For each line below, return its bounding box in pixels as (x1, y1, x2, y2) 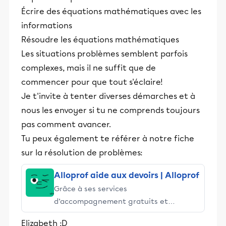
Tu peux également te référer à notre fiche (21, 133, 194, 143)
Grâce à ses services (54, 184, 127, 193)
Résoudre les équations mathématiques (21, 34, 179, 44)
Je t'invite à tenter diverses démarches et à (21, 91, 195, 101)
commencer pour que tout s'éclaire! (21, 77, 163, 87)
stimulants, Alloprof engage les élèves (54, 209, 192, 218)
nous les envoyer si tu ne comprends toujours (21, 105, 200, 115)
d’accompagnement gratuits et (54, 196, 168, 206)
